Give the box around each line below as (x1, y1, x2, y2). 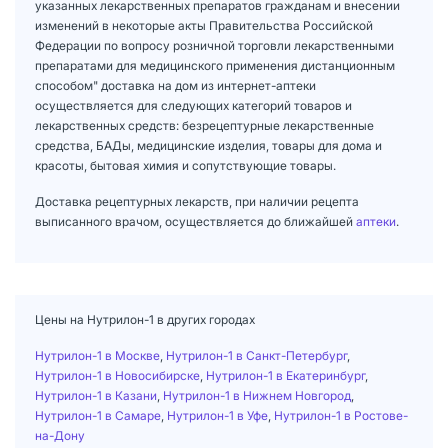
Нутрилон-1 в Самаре (35, 407, 161, 423)
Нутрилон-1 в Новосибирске (35, 367, 200, 383)
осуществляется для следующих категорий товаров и (35, 97, 352, 113)
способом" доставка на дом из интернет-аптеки (35, 77, 316, 93)
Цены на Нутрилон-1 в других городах (35, 311, 255, 327)
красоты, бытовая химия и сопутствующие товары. (35, 157, 336, 173)
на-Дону (35, 427, 85, 443)
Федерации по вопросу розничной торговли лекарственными (35, 37, 394, 53)
